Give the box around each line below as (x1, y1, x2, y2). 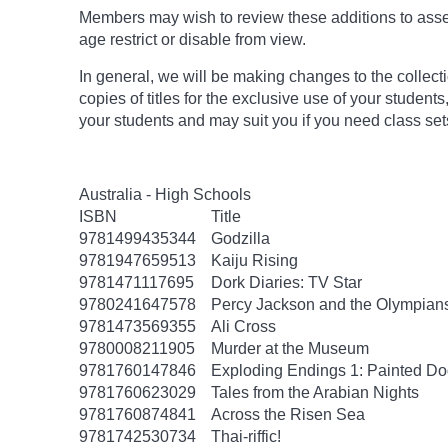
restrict (110, 31, 157, 48)
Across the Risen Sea (211, 406, 365, 423)
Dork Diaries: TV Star (211, 274, 362, 291)
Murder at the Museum (211, 340, 369, 357)
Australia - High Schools (79, 186, 251, 203)
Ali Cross (211, 318, 276, 335)
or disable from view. (161, 31, 306, 48)
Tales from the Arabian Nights (211, 384, 419, 401)
